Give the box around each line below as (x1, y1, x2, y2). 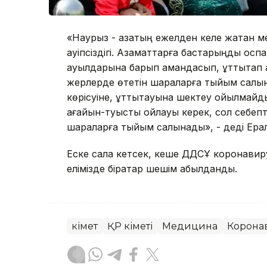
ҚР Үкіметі (107, 221, 153, 232)
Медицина (162, 221, 218, 232)
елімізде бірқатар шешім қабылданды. (67, 163, 237, 175)
